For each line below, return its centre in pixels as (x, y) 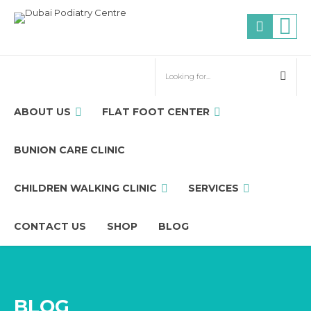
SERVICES (213, 188)
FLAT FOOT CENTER (156, 112)
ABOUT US (42, 112)
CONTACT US (50, 226)
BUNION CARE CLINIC (69, 150)
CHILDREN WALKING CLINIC (85, 188)
